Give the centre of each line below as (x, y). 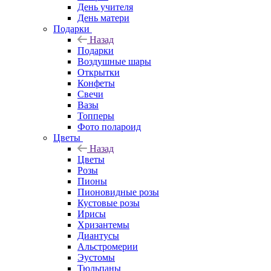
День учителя (105, 7)
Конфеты (96, 83)
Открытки (99, 72)
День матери (103, 18)
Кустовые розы (109, 203)
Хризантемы (103, 224)
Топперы (96, 116)
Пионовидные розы (118, 192)
